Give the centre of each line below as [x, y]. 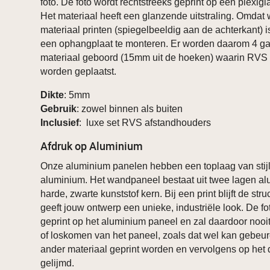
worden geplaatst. [79, 72]
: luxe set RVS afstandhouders [145, 123]
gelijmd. [58, 263]
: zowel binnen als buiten [130, 109]
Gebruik [59, 109]
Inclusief [60, 123]
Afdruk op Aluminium [92, 146]
